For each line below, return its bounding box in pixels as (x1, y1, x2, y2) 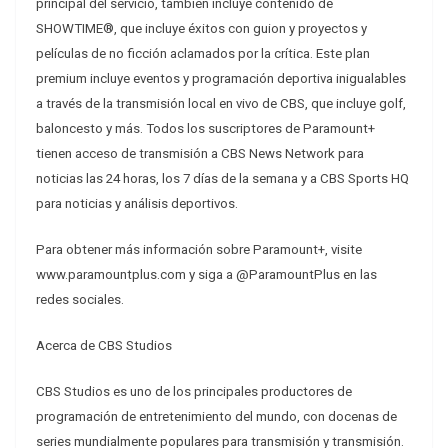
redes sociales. (36, 292, 124, 308)
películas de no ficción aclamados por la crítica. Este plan (36, 46, 370, 62)
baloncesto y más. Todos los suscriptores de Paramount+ (36, 121, 375, 137)
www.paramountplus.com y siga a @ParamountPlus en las (36, 267, 377, 283)
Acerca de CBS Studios (36, 338, 172, 354)
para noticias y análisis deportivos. (36, 196, 238, 212)
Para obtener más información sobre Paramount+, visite (36, 242, 362, 258)
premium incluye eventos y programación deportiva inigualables (36, 71, 406, 87)
